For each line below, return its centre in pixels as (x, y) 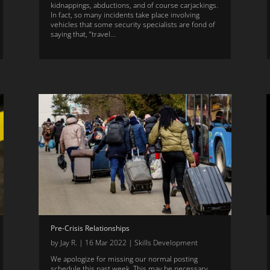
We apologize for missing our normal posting (124, 259)
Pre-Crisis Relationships (90, 228)
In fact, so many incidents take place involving (125, 15)
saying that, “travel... (83, 34)
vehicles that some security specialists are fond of (133, 25)
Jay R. (68, 242)
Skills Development (166, 242)
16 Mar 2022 (105, 242)
